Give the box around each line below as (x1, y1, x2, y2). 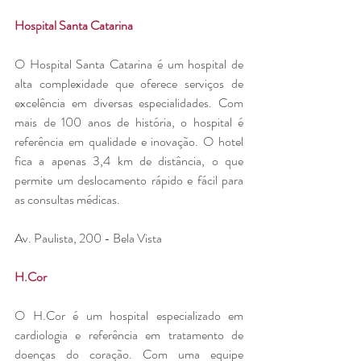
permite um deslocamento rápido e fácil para (15, 170, 243, 189)
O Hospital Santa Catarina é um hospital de (15, 54, 243, 73)
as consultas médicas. (15, 189, 120, 209)
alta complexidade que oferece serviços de (15, 73, 243, 93)
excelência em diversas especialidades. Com (15, 93, 243, 112)
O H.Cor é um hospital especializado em (15, 305, 243, 325)
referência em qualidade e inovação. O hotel (15, 131, 243, 151)
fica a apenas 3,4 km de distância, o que (15, 151, 243, 170)
